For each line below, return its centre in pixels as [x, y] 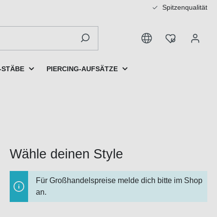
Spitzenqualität [184, 7]
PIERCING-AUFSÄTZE [82, 69]
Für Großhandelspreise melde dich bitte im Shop [119, 181]
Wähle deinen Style [66, 154]
